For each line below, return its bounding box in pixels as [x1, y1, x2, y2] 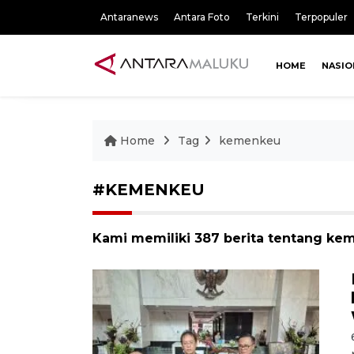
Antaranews [100, 11, 158, 23]
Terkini [246, 11, 279, 23]
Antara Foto [174, 11, 230, 23]
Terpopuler [295, 11, 348, 23]
